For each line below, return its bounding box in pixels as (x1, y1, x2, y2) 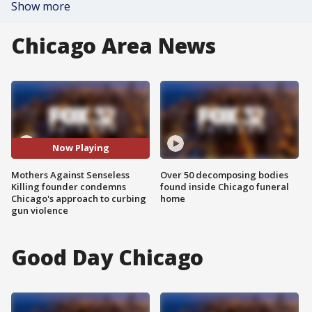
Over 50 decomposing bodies (160, 168, 288, 181)
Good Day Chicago (11, 242, 204, 272)
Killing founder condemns (11, 180, 126, 193)
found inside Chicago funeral (160, 180, 289, 193)
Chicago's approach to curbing (11, 192, 146, 205)
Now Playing (52, 141, 109, 155)
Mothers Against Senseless (11, 168, 130, 181)
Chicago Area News (11, 31, 217, 60)
